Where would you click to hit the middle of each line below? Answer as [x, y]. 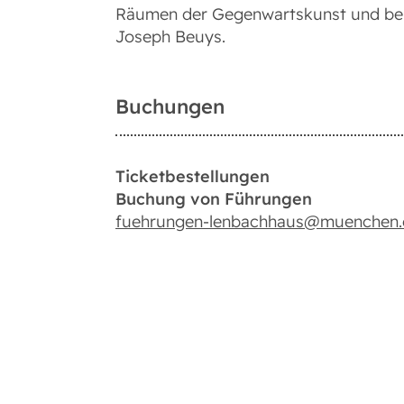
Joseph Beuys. [170, 37]
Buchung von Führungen [214, 199]
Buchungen [170, 107]
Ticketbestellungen [193, 177]
